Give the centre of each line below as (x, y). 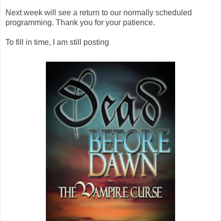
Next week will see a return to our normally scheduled (99, 12)
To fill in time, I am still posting (57, 42)
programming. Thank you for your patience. (80, 22)
